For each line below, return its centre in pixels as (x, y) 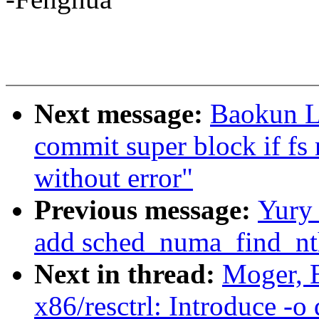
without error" (114, 178)
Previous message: (146, 210)
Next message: (122, 114)
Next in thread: (128, 274)
